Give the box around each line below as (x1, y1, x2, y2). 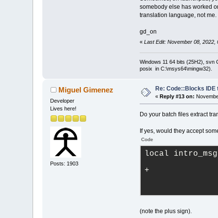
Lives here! (50, 105, 77, 111)
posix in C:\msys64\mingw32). (139, 65, 212, 72)
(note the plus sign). (139, 207, 192, 215)
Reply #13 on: (160, 93, 195, 99)
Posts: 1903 (50, 161, 79, 167)
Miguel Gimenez (58, 85, 113, 94)
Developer (50, 97, 75, 104)
